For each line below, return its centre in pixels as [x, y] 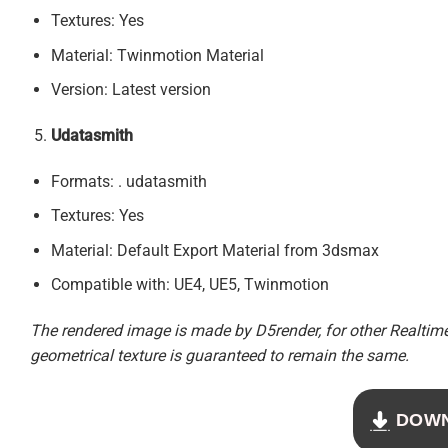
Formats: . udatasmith [128, 181]
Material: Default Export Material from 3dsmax [214, 250]
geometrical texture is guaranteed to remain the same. [219, 356]
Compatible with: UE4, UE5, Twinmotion [189, 285]
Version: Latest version [130, 90]
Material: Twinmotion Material [157, 55]
